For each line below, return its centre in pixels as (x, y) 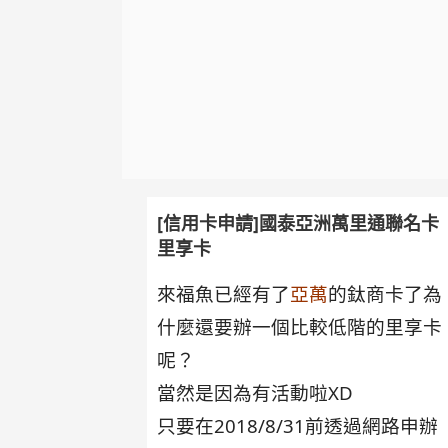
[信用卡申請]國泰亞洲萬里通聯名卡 (298, 222)
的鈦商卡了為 (385, 293)
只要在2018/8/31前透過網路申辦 (298, 425)
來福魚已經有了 (224, 293)
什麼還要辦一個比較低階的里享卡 (300, 326)
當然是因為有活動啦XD (255, 392)
